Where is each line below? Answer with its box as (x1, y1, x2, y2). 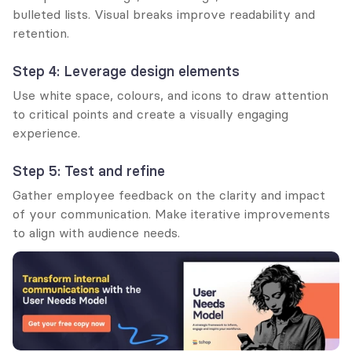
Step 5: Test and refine (13, 161, 165, 180)
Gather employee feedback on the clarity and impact (13, 186, 325, 203)
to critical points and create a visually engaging (13, 105, 288, 122)
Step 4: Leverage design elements (13, 61, 240, 80)
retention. (13, 24, 69, 41)
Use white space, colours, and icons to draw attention (13, 86, 328, 103)
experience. (13, 124, 80, 141)
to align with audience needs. (13, 224, 180, 240)
